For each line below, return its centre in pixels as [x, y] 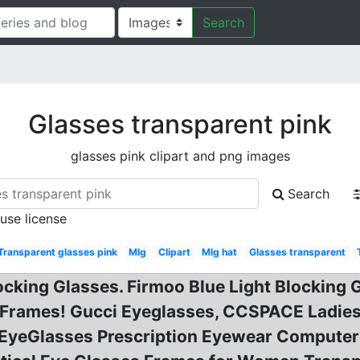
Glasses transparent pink [180, 124]
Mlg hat [220, 252]
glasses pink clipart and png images [180, 156]
